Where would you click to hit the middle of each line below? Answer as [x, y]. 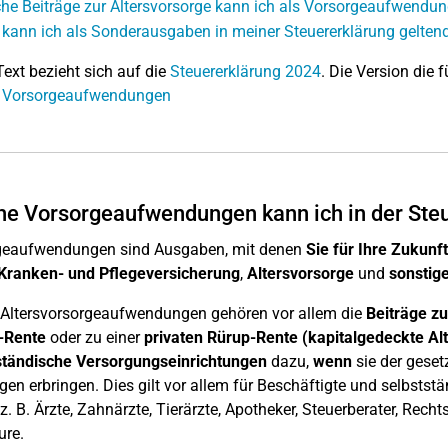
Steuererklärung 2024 [245, 71]
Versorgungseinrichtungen [171, 361]
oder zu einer [94, 337]
